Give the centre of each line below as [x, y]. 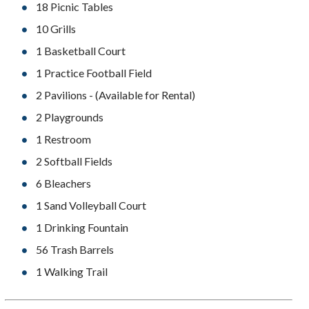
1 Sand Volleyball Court [91, 205]
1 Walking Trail [72, 271]
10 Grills [56, 29]
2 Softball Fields [74, 161]
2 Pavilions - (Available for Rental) [116, 95]
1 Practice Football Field [94, 73]
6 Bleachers [63, 183]
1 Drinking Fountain [82, 227]
